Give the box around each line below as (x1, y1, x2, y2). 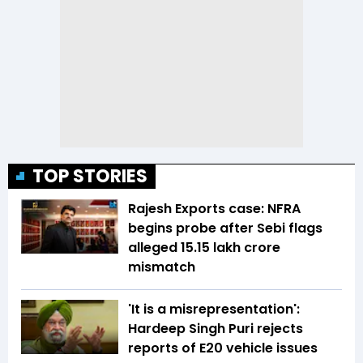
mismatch (128, 257, 195, 276)
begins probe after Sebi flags (128, 218, 322, 237)
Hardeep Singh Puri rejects (128, 318, 303, 338)
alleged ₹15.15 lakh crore (128, 237, 280, 257)
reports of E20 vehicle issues (128, 338, 318, 357)
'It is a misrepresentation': (128, 299, 300, 318)
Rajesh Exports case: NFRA (128, 199, 301, 218)
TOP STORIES (32, 163, 147, 189)
